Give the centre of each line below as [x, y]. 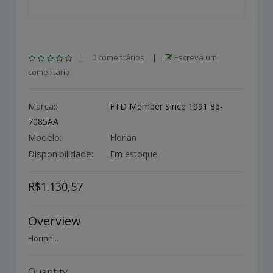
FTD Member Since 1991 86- [166, 107]
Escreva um [195, 58]
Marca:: [43, 106]
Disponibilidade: [61, 154]
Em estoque [132, 154]
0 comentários [118, 58]
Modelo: [45, 137]
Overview [55, 221]
